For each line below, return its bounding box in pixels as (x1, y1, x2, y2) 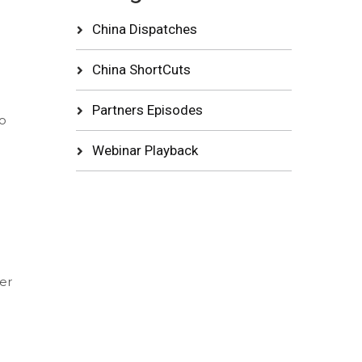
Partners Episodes (91, 101, 203, 118)
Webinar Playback (91, 141, 198, 158)
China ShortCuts (91, 61, 191, 78)
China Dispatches (91, 20, 197, 37)
